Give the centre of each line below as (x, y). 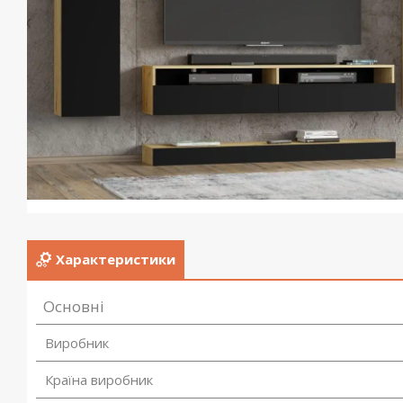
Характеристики (116, 260)
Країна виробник (99, 380)
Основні (74, 306)
